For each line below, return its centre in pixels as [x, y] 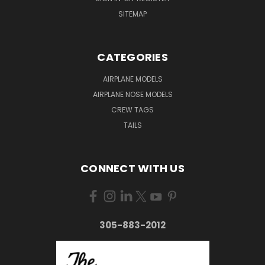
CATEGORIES [132, 57]
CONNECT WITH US [132, 168]
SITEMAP [132, 14]
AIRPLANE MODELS [132, 79]
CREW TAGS [132, 109]
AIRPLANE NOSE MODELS [132, 94]
